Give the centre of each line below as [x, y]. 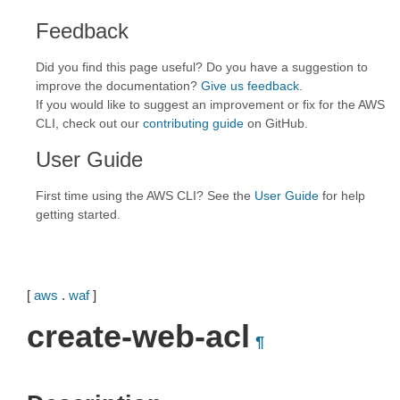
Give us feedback [250, 86]
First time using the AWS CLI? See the [145, 196]
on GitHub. [276, 123]
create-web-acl [138, 336]
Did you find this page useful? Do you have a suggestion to [202, 67]
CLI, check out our [89, 123]
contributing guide [193, 123]
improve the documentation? [118, 86]
